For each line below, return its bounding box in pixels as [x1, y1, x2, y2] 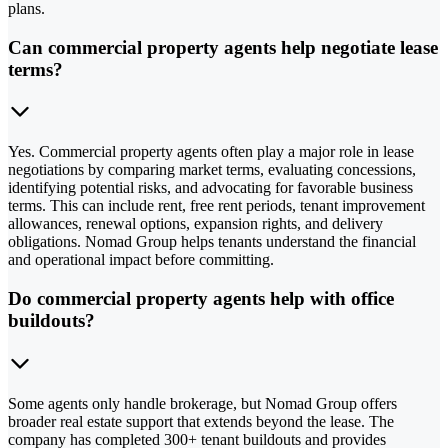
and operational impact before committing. [8, 251, 274, 269]
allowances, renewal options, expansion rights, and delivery [8, 215, 383, 233]
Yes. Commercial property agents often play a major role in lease [8, 143, 414, 161]
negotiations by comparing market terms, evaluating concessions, [8, 161, 416, 179]
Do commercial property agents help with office [8, 288, 394, 309]
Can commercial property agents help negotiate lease [8, 36, 438, 58]
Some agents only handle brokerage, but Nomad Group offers [8, 394, 397, 412]
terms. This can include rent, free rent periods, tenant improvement [8, 197, 425, 215]
